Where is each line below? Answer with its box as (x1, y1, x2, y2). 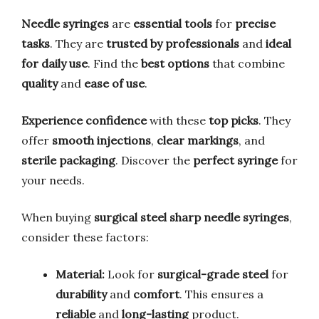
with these (147, 113, 209, 127)
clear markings (157, 132, 239, 147)
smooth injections (52, 132, 151, 147)
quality (21, 75, 58, 90)
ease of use (84, 75, 145, 90)
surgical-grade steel (157, 266, 268, 281)
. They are (50, 36, 106, 51)
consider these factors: (21, 229, 149, 244)
